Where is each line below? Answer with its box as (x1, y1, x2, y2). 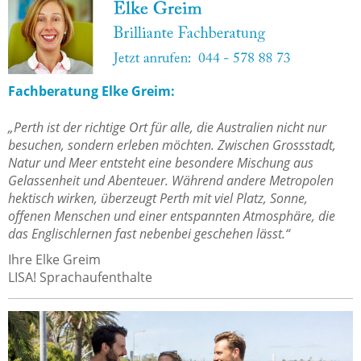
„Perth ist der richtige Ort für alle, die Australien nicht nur (8, 118, 326, 136)
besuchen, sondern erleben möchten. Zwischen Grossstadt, (8, 135, 336, 154)
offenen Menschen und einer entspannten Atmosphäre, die (8, 206, 335, 225)
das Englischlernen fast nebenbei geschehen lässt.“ (8, 224, 290, 243)
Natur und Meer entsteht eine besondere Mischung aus (8, 153, 313, 172)
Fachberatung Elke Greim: (8, 81, 175, 100)
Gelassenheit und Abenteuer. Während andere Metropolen (8, 171, 334, 189)
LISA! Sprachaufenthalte (8, 268, 152, 286)
